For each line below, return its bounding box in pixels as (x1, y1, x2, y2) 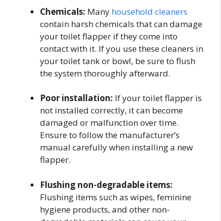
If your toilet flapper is (113, 92, 202, 104)
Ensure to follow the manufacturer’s (40, 129, 180, 141)
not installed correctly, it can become (40, 105, 183, 116)
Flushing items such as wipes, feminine (40, 191, 191, 203)
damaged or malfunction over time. (40, 117, 179, 129)
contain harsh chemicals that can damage (40, 18, 202, 30)
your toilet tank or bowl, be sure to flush (40, 55, 195, 67)
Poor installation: (40, 92, 113, 104)
